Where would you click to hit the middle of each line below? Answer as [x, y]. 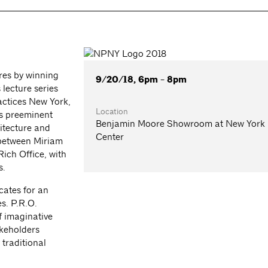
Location [112, 112]
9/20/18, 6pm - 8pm [141, 80]
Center [110, 137]
